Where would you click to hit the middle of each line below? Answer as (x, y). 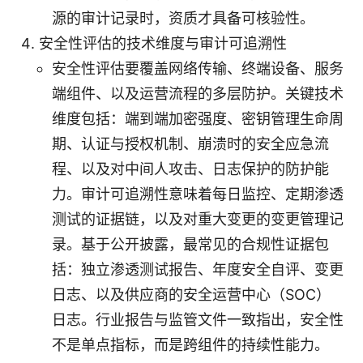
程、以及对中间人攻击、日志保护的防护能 (190, 169)
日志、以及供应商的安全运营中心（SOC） (191, 294)
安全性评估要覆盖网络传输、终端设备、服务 (198, 68)
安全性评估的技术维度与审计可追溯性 (163, 43)
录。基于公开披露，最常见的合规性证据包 (190, 244)
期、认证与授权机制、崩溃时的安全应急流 (190, 143)
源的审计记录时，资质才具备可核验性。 (183, 18)
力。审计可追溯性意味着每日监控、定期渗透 (198, 194)
